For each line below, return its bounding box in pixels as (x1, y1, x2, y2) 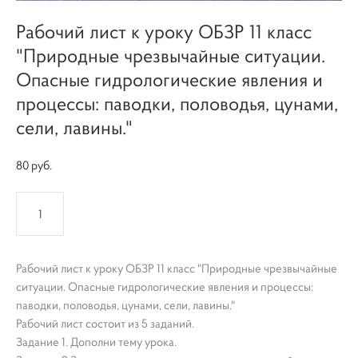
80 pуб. (16, 158, 52, 173)
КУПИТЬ (165, 208, 213, 220)
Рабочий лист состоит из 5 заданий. (16, 316, 194, 331)
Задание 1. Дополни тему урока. (16, 335, 177, 349)
